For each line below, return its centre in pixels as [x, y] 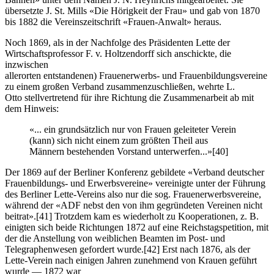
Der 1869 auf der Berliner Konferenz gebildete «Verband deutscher [135, 172]
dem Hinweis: [32, 108]
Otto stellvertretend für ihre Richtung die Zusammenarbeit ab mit [129, 97]
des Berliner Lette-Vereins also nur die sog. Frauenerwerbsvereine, [133, 194]
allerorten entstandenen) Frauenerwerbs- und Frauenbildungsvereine [136, 75]
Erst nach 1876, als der [205, 249]
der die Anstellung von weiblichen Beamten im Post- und [115, 238]
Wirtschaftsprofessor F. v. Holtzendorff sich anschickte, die [118, 53]
